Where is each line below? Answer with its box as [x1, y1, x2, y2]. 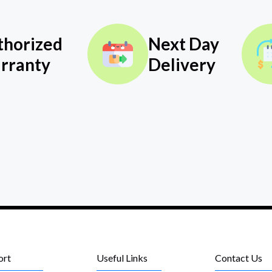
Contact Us [215, 252, 263, 264]
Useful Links [96, 252, 148, 264]
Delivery [148, 54, 216, 75]
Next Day [148, 33, 219, 55]
